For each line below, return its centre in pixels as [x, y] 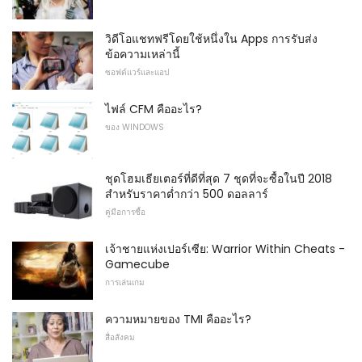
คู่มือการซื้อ [125, 213]
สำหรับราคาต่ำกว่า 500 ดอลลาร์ [187, 194]
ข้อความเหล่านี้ [143, 55]
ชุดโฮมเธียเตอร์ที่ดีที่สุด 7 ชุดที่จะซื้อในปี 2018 [219, 179]
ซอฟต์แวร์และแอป [137, 73]
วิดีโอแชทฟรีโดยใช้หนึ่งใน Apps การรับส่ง [211, 39]
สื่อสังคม [120, 337]
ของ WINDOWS [135, 127]
